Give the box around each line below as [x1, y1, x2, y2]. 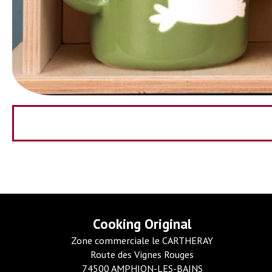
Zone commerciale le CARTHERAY [71, 234, 213, 246]
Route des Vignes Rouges [90, 248, 194, 260]
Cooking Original [93, 214, 191, 233]
